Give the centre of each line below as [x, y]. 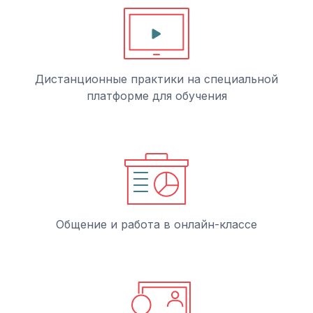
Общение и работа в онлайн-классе [156, 224]
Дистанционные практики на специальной [156, 79]
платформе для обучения [156, 96]
